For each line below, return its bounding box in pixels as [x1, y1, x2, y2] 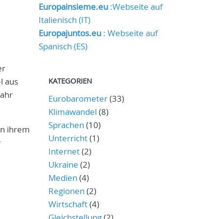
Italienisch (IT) [38, 14, 90, 25]
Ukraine [48, 159, 78, 170]
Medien [48, 172, 77, 183]
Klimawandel [48, 106, 97, 117]
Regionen [48, 185, 85, 197]
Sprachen [48, 119, 84, 131]
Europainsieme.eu [38, 1, 108, 12]
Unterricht [48, 132, 88, 144]
